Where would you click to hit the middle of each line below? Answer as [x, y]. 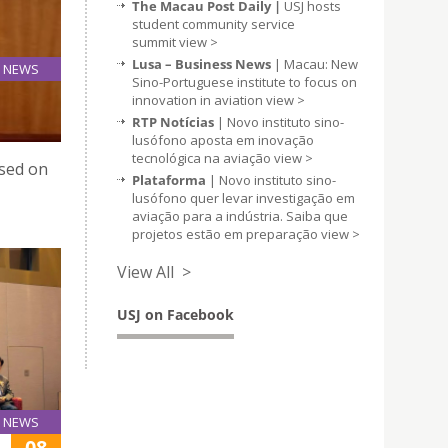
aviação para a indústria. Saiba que [240, 216]
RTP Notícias [174, 122]
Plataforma [169, 180]
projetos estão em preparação [226, 234]
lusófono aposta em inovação [223, 140]
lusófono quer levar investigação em [243, 198]
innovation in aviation [199, 100]
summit [155, 42]
